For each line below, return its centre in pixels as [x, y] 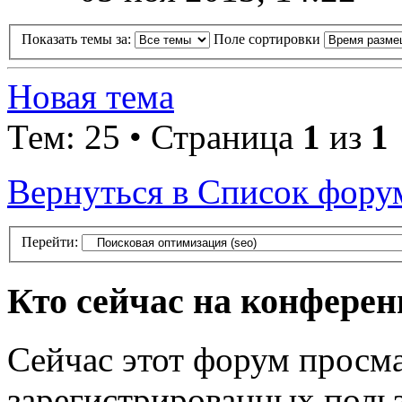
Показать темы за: [78, 39]
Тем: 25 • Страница [155, 137]
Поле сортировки [269, 39]
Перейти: [50, 242]
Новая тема [91, 97]
